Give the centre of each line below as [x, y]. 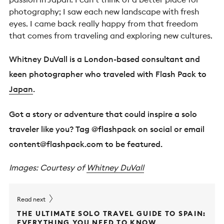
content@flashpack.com [56, 144]
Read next [32, 199]
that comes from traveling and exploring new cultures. [111, 35]
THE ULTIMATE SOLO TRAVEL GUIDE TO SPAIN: [112, 213]
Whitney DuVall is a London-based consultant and [104, 59]
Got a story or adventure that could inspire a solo [103, 114]
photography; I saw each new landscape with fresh [104, 11]
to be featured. [133, 144]
